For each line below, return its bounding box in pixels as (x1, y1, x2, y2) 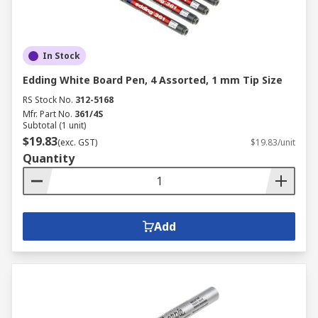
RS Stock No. (23, 94, 73, 106)
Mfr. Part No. (23, 108, 72, 120)
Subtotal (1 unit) (23, 119, 86, 131)
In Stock (43, 50, 80, 62)
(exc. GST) (57, 136, 97, 148)
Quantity (23, 150, 75, 166)
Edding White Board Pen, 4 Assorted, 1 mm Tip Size (23, 73, 283, 87)
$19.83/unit (251, 136, 295, 148)
